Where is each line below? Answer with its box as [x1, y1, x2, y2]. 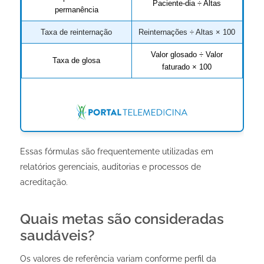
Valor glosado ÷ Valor [151, 49, 223, 59]
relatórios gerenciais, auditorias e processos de [19, 162, 201, 172]
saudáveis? [19, 227, 95, 245]
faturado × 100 [162, 62, 212, 71]
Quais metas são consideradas [19, 210, 224, 228]
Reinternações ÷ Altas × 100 [138, 27, 236, 37]
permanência [54, 5, 98, 14]
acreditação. [19, 177, 68, 187]
